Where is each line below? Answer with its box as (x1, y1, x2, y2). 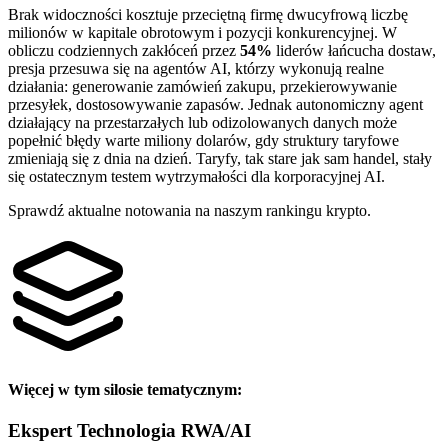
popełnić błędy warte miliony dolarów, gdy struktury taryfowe (8, 131, 399, 149)
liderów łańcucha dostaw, (272, 41, 436, 59)
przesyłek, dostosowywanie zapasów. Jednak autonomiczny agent (8, 95, 423, 113)
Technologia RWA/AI (77, 420, 251, 442)
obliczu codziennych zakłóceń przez (8, 41, 240, 59)
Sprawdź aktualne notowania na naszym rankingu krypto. (8, 201, 371, 219)
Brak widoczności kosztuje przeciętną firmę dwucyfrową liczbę (8, 5, 408, 23)
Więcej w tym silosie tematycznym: (8, 380, 242, 398)
